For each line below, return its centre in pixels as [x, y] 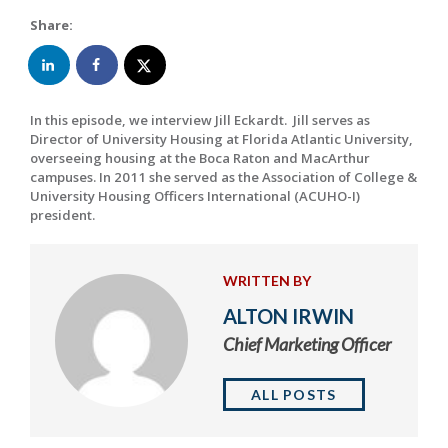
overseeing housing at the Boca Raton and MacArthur [200, 157]
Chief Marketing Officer [307, 344]
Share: [51, 24]
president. [62, 214]
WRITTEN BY [267, 281]
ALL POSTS [294, 395]
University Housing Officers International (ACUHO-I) [195, 195]
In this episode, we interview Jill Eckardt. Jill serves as [200, 119]
